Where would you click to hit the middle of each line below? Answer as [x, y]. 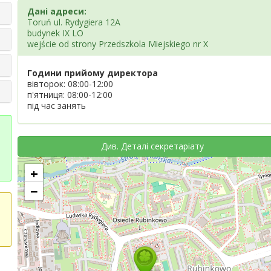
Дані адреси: [57, 11]
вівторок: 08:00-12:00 [70, 84]
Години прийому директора [93, 73]
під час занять [57, 106]
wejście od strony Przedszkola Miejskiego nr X [118, 44]
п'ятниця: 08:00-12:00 [70, 95]
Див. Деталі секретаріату [152, 146]
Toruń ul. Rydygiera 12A [74, 22]
